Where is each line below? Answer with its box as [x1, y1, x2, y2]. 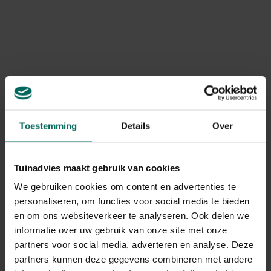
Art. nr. [21, 11, 49, 24]
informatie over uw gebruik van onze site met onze [14, 224, 227, 235]
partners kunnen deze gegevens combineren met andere [14, 253, 253, 264]
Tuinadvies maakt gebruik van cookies [14, 162, 180, 172]
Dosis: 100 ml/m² [30, 118, 102, 130]
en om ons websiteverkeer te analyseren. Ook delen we [14, 210, 249, 221]
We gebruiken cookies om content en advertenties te [14, 181, 236, 192]
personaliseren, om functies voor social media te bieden [14, 195, 250, 206]
